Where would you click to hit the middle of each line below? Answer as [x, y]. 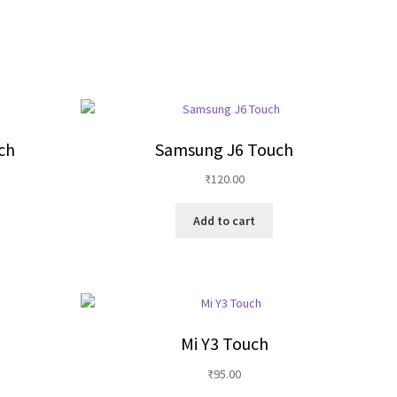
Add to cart [224, 220]
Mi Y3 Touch [224, 343]
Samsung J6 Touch [224, 149]
